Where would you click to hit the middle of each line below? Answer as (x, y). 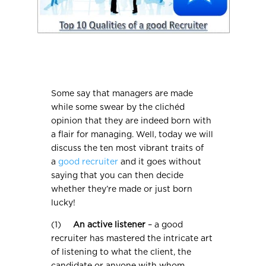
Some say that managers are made (122, 94)
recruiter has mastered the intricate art (132, 239)
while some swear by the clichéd (118, 108)
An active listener (110, 225)
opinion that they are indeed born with (132, 121)
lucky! (64, 203)
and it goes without (160, 162)
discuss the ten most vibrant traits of (128, 149)
